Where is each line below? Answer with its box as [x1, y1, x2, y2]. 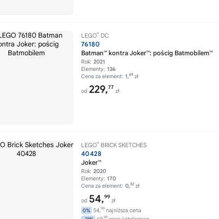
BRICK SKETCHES [99, 141, 147, 149]
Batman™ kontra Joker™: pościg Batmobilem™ [81, 49, 213, 57]
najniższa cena [105, 207, 141, 214]
